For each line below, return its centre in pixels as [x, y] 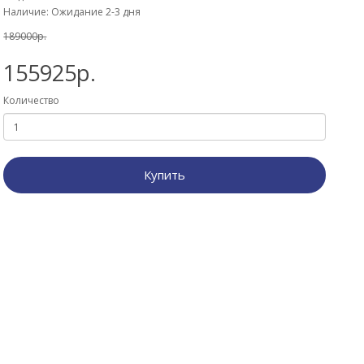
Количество [32, 100]
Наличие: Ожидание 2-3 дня [72, 12]
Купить [165, 175]
